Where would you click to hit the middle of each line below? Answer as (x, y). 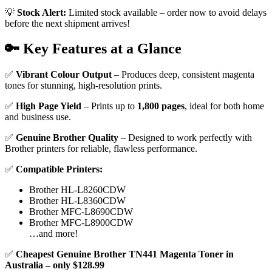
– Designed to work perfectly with (185, 138)
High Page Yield (49, 106)
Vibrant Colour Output (64, 75)
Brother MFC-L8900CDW (81, 223)
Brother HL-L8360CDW (77, 201)
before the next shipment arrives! (67, 23)
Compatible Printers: (59, 169)
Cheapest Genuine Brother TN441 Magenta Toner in (125, 254)
